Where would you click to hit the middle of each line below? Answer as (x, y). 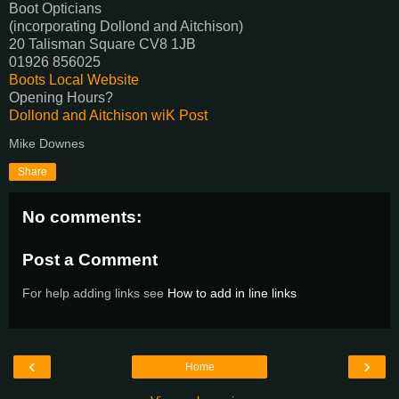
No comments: (82, 217)
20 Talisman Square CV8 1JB (102, 45)
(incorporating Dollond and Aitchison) (126, 27)
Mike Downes (47, 144)
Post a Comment (90, 259)
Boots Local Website (74, 80)
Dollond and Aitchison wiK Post (108, 116)
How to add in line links (232, 293)
